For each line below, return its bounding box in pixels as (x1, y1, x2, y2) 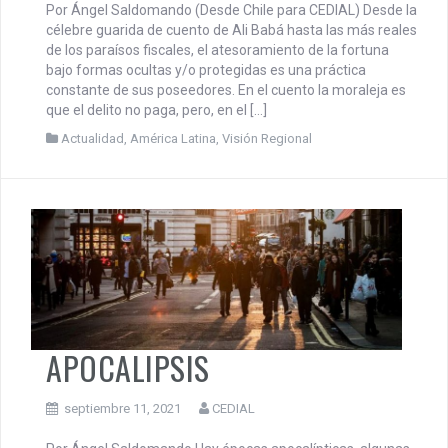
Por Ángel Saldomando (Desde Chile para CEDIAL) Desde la (46, 2, 417, 19)
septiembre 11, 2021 (64, 400, 181, 416)
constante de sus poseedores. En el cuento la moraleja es (46, 82, 406, 99)
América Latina (130, 131, 216, 147)
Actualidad (61, 131, 124, 147)
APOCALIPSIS (46, 343, 210, 391)
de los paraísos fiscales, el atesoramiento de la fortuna (46, 42, 389, 59)
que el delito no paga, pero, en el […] (46, 102, 267, 119)
